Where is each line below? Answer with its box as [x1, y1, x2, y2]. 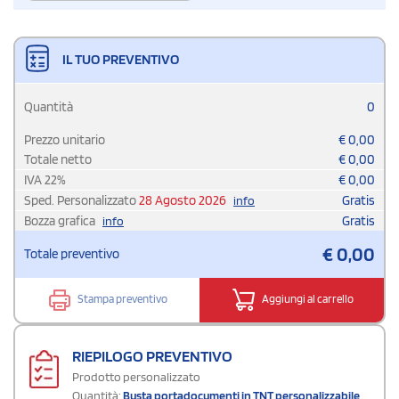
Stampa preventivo [76, 292, 167, 306]
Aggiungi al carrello [259, 292, 354, 306]
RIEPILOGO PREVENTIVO [72, 346, 232, 365]
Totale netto [24, 151, 92, 167]
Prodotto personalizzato [72, 369, 200, 384]
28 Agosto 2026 [139, 191, 226, 208]
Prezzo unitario [24, 131, 105, 148]
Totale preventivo [24, 245, 119, 262]
